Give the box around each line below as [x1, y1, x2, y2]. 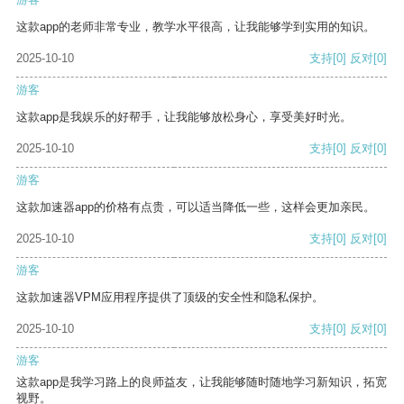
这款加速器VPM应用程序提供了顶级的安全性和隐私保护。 [16, 290, 324, 305]
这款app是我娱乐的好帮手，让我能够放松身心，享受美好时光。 [16, 110, 352, 124]
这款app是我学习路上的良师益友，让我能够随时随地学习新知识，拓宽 [16, 375, 387, 390]
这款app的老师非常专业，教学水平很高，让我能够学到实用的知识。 [16, 20, 375, 34]
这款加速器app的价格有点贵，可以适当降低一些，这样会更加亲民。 [16, 200, 375, 215]
